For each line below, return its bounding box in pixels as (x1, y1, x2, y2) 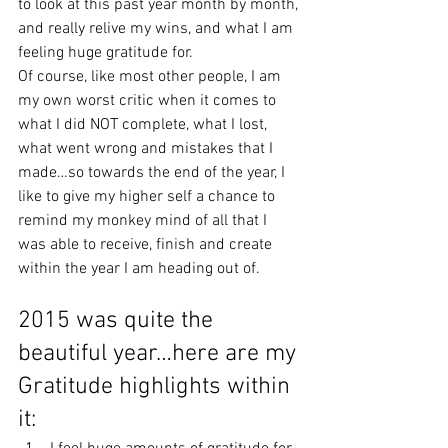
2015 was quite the (18, 307, 219, 335)
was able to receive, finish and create (18, 235, 276, 255)
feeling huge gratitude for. (18, 43, 193, 63)
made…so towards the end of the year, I (18, 163, 289, 183)
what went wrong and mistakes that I (18, 139, 277, 159)
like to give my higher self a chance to (18, 187, 279, 207)
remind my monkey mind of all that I (18, 211, 271, 231)
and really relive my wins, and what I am (18, 19, 297, 39)
